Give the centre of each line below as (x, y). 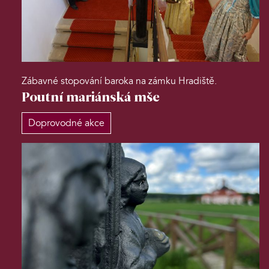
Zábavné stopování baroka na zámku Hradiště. (119, 81)
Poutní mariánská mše (91, 98)
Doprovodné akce (66, 123)
